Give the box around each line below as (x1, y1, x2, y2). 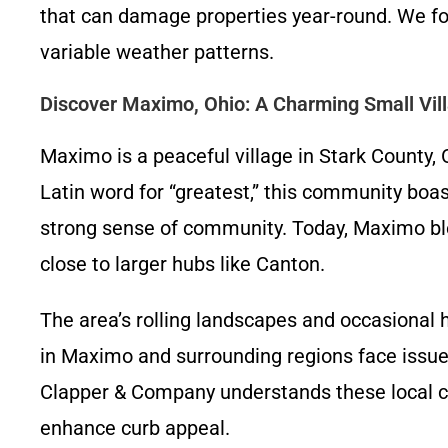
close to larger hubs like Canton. (40, 252, 325, 276)
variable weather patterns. (40, 40, 274, 64)
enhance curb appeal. (40, 416, 230, 440)
